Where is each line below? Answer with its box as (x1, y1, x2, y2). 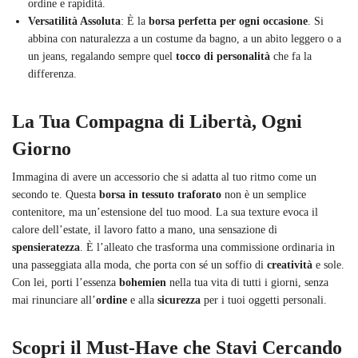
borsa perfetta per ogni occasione (149, 15, 308, 28)
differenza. (28, 68, 77, 81)
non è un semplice (221, 189, 306, 201)
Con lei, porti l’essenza (12, 276, 119, 289)
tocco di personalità (176, 50, 270, 63)
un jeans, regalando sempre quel (28, 50, 176, 63)
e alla (127, 294, 157, 307)
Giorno (12, 138, 71, 160)
